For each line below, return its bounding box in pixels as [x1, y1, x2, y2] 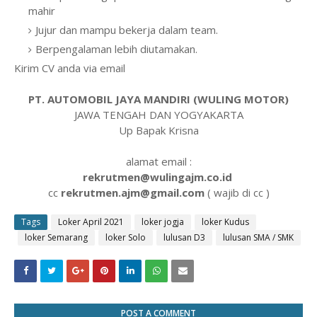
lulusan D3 [163, 231, 205, 243]
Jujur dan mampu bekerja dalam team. [35, 23, 218, 37]
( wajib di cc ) [204, 185, 270, 200]
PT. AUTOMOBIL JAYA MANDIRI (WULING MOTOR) [28, 92, 289, 106]
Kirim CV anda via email [14, 61, 125, 75]
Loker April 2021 [58, 216, 124, 228]
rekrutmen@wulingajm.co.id [82, 170, 235, 184]
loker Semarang [25, 231, 88, 243]
